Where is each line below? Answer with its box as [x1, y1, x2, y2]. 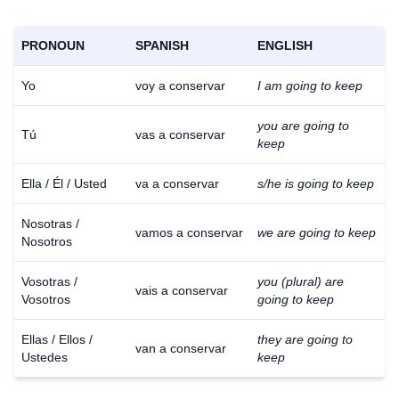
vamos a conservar [135, 225, 243, 240]
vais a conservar [135, 283, 228, 297]
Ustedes [21, 350, 68, 364]
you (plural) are [257, 274, 344, 289]
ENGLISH [257, 38, 313, 53]
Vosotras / [21, 274, 77, 289]
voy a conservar [135, 78, 225, 93]
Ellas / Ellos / [21, 332, 93, 346]
